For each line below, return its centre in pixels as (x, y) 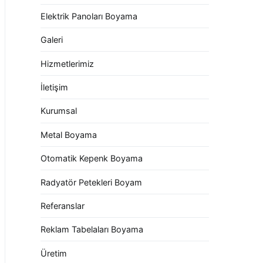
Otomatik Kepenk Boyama (92, 159)
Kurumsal (59, 111)
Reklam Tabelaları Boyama (92, 230)
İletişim (54, 87)
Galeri (52, 40)
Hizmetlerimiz (67, 63)
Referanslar (63, 205)
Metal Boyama (69, 134)
